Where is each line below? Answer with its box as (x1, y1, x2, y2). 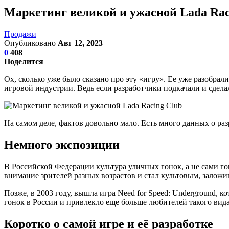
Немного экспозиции (4, 138, 120, 151)
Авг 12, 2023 (58, 38, 103, 48)
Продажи (4, 29, 36, 38)
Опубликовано (4, 38, 58, 48)
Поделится (4, 57, 43, 66)
